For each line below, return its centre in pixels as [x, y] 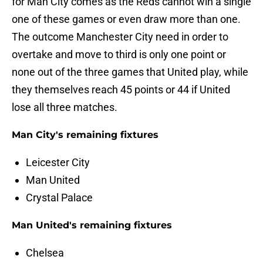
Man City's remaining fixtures [85, 135]
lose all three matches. [65, 107]
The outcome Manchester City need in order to [120, 37]
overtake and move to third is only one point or [119, 55]
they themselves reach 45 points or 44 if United [121, 90]
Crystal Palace [59, 198]
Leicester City [58, 163]
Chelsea [45, 253]
